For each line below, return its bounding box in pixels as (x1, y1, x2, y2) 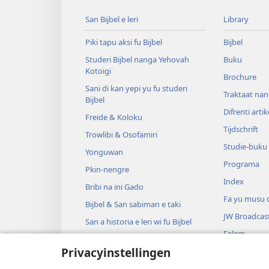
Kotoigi (85, 65, 111, 77)
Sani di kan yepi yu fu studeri (85, 83, 187, 94)
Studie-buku (223, 141, 267, 153)
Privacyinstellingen (61, 244, 171, 261)
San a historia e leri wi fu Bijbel (85, 216, 192, 228)
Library (223, 14, 249, 25)
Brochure (223, 71, 256, 83)
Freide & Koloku (85, 112, 142, 123)
